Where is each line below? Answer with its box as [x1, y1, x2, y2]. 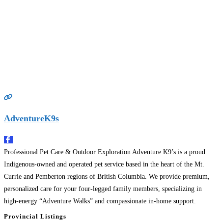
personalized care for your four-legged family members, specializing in [4, 185, 202, 192]
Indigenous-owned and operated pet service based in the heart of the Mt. [4, 160, 204, 168]
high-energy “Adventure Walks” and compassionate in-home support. [4, 197, 196, 205]
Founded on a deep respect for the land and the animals [4, 209, 159, 217]
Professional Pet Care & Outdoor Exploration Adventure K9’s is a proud [4, 148, 205, 156]
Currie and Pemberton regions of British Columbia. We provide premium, [4, 172, 210, 180]
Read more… [159, 209, 196, 217]
